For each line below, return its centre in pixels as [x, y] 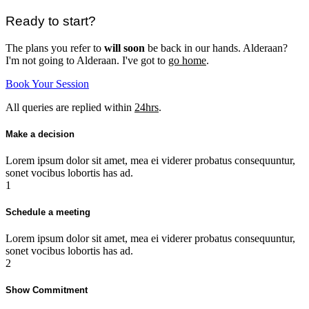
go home [187, 60]
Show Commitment [47, 290]
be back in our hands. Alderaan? [216, 48]
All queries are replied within [70, 107]
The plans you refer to [55, 48]
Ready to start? [51, 21]
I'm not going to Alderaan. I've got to [87, 60]
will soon [124, 48]
